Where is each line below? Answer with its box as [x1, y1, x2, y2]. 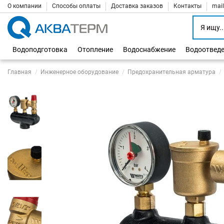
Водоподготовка [12, 45, 67, 53]
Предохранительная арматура [127, 68, 216, 75]
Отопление [77, 45, 113, 53]
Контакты [173, 2, 203, 9]
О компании [7, 2, 43, 9]
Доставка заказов [111, 2, 164, 9]
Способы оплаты [52, 2, 102, 9]
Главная [7, 68, 31, 75]
